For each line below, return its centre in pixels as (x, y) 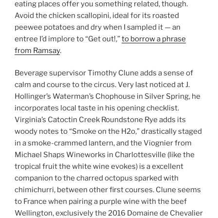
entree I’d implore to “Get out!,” (68, 39)
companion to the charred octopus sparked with (97, 178)
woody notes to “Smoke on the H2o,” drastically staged (108, 131)
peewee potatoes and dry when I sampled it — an (98, 27)
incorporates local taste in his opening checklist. (97, 108)
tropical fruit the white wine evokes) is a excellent (99, 166)
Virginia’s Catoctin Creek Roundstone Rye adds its (100, 120)
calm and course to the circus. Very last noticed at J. (102, 85)
